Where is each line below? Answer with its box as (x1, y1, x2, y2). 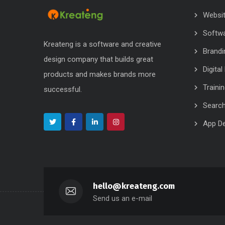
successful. (44, 85, 82, 94)
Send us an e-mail (93, 194, 152, 203)
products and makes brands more (44, 70, 156, 79)
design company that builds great (44, 55, 153, 64)
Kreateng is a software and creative (44, 40, 161, 49)
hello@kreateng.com (93, 181, 175, 191)
